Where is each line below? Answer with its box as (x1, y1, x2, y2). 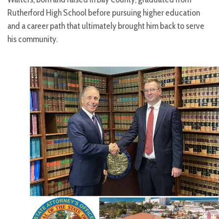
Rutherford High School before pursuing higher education (7, 7, 200, 19)
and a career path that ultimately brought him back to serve (7, 21, 204, 32)
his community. (7, 34, 58, 45)
